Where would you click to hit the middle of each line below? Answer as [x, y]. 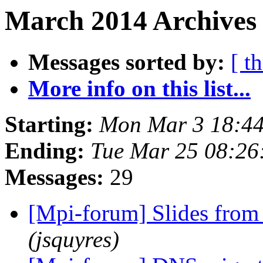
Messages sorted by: [127, 62]
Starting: [49, 124]
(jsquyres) [74, 240]
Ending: [45, 151]
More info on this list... [139, 89]
